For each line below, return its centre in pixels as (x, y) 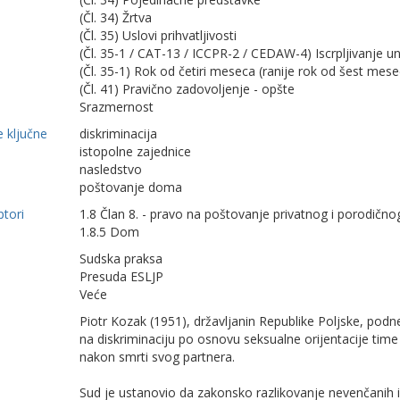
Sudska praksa (121, 258)
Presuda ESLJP (122, 276)
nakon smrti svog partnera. (158, 357)
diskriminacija (119, 133)
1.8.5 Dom (110, 232)
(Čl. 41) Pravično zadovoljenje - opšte (187, 89)
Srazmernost (117, 107)
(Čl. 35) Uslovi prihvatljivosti (158, 35)
